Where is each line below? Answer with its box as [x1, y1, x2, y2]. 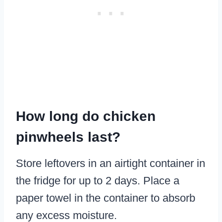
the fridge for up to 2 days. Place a [16, 174, 179, 187]
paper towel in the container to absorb [16, 192, 195, 205]
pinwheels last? [16, 129, 120, 145]
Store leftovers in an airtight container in [16, 157, 205, 170]
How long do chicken [16, 109, 156, 124]
